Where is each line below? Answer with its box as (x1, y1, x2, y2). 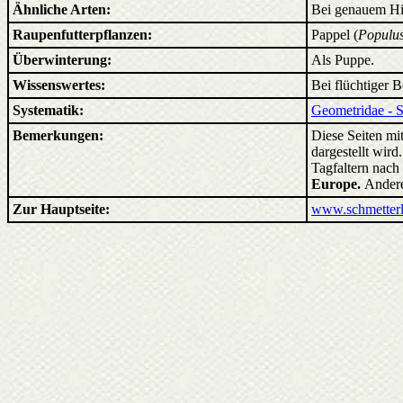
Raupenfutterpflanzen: (13, 27, 152, 42)
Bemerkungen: (13, 128, 103, 143)
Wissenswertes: (13, 77, 105, 93)
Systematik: (13, 103, 84, 118)
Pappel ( (311, 27, 358, 42)
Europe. (311, 176, 364, 192)
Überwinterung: (13, 52, 112, 67)
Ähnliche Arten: (13, 2, 111, 17)
